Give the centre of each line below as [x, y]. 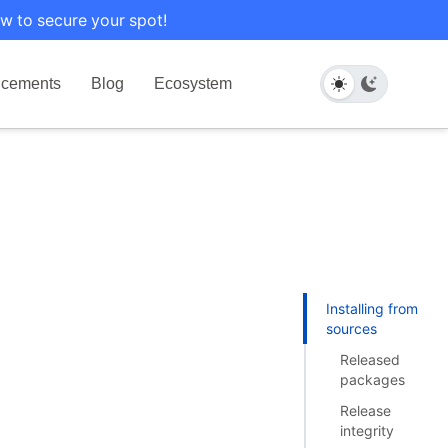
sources [351, 328]
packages [373, 379]
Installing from [371, 308]
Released [370, 359]
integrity [367, 431]
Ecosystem [193, 83]
